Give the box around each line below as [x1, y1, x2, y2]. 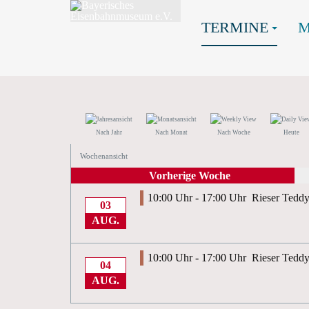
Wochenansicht [80, 152, 128, 160]
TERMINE [201, 19, 268, 36]
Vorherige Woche [148, 170, 230, 181]
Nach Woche [217, 128, 250, 136]
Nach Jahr [96, 128, 122, 136]
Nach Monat [155, 128, 188, 136]
